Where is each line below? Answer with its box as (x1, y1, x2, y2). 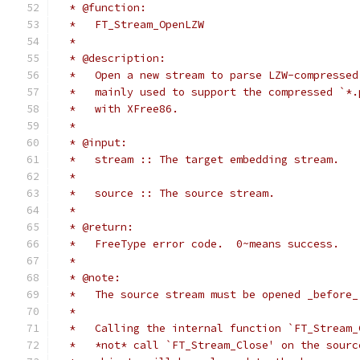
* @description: (56, 51, 166, 65)
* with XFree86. (56, 102, 178, 116)
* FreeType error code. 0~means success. (56, 237, 339, 251)
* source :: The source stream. (56, 186, 275, 200)
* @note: (56, 271, 121, 284)
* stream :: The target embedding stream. (56, 153, 339, 166)
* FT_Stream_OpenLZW (56, 18, 204, 31)
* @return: (56, 220, 133, 234)
